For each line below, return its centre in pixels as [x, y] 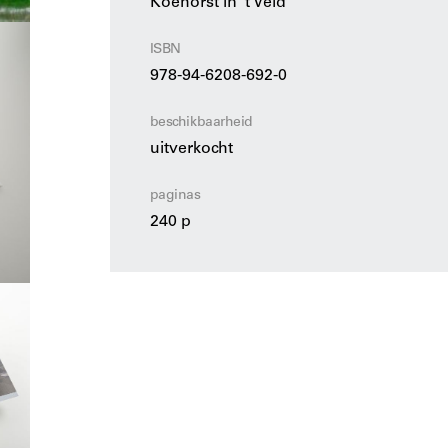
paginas [175, 196]
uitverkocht [191, 149]
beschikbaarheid [201, 123]
